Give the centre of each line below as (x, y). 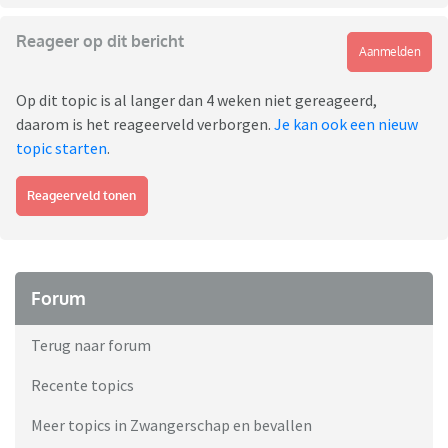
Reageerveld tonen (82, 196)
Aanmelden (389, 52)
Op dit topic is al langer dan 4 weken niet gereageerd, (196, 100)
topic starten (61, 148)
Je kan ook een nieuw (346, 124)
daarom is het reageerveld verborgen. (145, 124)
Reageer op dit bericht (100, 41)
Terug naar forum (91, 345)
